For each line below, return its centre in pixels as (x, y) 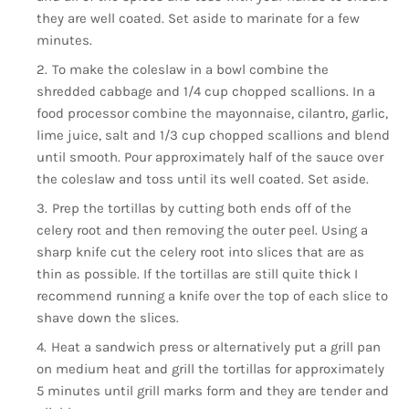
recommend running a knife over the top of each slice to (212, 295)
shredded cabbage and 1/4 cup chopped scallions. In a (206, 91)
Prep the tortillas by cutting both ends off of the (202, 208)
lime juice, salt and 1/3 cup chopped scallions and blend (213, 135)
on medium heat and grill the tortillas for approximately (210, 368)
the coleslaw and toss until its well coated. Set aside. (204, 178)
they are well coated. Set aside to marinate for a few (198, 18)
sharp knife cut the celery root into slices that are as (200, 252)
